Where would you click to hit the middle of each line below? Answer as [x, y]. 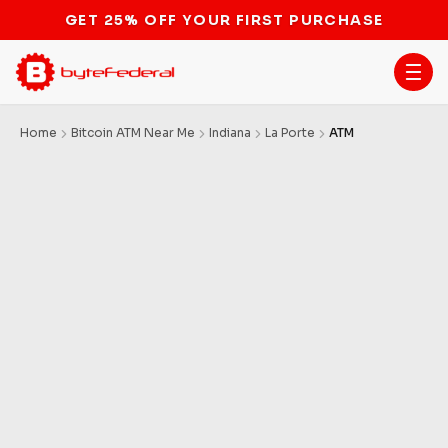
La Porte [290, 132]
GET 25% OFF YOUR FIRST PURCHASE [224, 18]
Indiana [230, 132]
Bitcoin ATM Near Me [133, 132]
